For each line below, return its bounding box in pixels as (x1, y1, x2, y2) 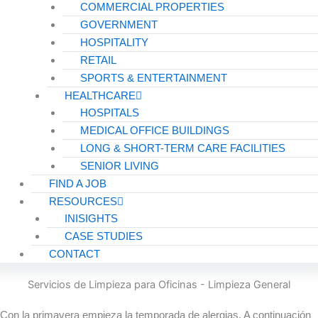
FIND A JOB (48, 177, 106, 190)
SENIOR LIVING (79, 160, 159, 172)
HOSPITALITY (79, 36, 148, 49)
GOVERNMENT (79, 18, 158, 31)
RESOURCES (48, 195, 117, 208)
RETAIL (79, 54, 116, 67)
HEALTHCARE (64, 89, 136, 102)
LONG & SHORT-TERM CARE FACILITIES (79, 142, 285, 155)
